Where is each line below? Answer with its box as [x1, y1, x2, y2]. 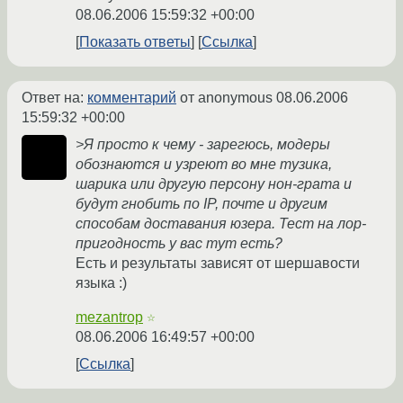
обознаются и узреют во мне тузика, [76, 157, 332, 173]
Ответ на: [22, 90, 87, 106]
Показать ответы [79, 34, 191, 50]
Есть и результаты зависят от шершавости [76, 255, 360, 272]
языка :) [76, 275, 127, 291]
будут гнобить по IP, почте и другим [76, 196, 327, 212]
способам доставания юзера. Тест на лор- [76, 216, 366, 232]
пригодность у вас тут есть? [76, 236, 282, 252]
